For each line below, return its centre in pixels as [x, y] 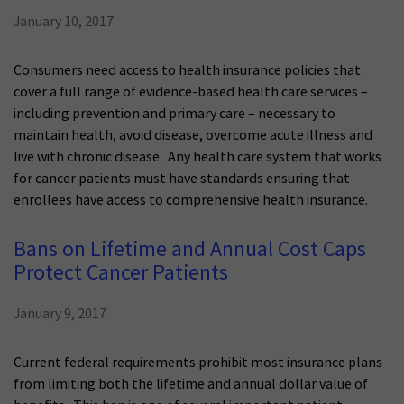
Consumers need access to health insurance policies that [187, 71]
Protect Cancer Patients [121, 273]
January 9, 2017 [60, 314]
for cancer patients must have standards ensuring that [182, 179]
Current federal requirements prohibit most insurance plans [198, 363]
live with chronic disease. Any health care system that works [197, 157]
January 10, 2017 [64, 22]
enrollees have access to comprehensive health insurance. [191, 201]
